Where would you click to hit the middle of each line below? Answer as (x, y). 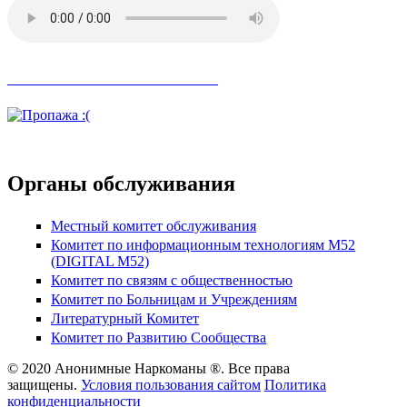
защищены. (44, 385)
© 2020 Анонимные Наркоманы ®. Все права (149, 369)
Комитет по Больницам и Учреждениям (174, 300)
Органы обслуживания (121, 184)
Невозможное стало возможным (113, 78)
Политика (295, 385)
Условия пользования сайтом (171, 385)
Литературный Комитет (125, 319)
